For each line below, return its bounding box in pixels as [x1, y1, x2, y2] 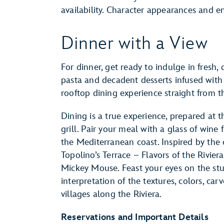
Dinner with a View [61, 33, 207, 54]
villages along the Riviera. [61, 189, 162, 199]
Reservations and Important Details [61, 212, 208, 222]
